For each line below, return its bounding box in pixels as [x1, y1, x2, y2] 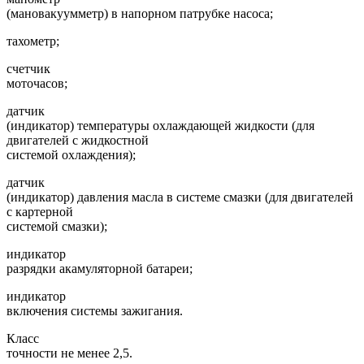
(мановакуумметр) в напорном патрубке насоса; [6, 6, 273, 20]
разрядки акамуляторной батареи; [6, 261, 193, 275]
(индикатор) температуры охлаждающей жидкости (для [6, 118, 314, 132]
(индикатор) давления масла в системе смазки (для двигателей [6, 189, 353, 204]
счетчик [6, 61, 50, 76]
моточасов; [6, 76, 67, 90]
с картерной [6, 204, 73, 219]
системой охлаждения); [6, 147, 136, 162]
